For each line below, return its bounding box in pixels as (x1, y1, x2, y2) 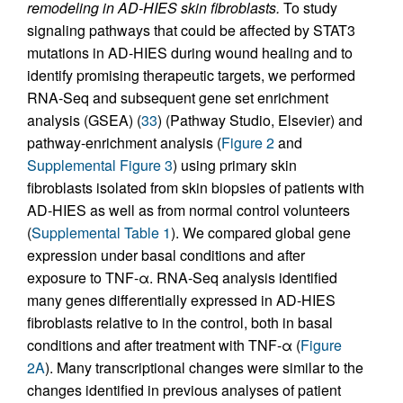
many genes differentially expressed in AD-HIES (27, 289, 336, 310)
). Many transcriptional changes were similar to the (45, 356, 363, 378)
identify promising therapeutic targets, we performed (27, 64, 355, 85)
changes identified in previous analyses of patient (27, 379, 341, 400)
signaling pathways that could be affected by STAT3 (27, 19, 355, 40)
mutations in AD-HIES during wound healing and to (27, 41, 353, 63)
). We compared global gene (171, 221, 351, 243)
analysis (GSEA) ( (27, 109, 141, 130)
